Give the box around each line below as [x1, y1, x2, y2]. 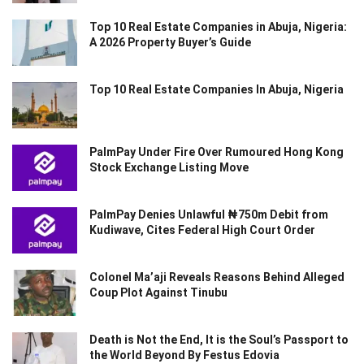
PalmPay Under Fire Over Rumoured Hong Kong [89, 145, 344, 158]
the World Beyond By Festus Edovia [89, 349, 279, 362]
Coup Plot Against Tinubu [89, 286, 227, 300]
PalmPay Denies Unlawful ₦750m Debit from [89, 208, 328, 222]
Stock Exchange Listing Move [89, 160, 249, 174]
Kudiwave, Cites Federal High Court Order [89, 223, 315, 237]
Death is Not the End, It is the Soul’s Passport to [89, 333, 349, 347]
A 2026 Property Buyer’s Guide [89, 35, 251, 49]
